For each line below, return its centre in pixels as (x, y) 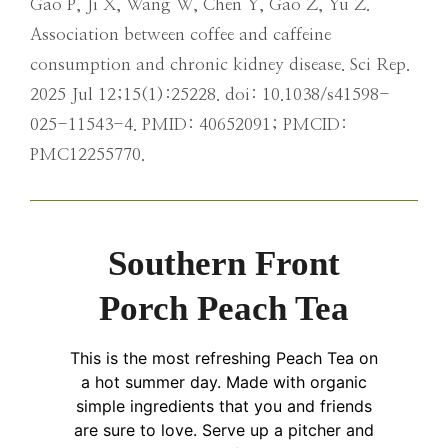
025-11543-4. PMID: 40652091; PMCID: (188, 124)
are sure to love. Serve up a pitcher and (224, 429)
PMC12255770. (87, 154)
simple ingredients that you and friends (224, 405)
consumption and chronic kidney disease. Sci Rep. (220, 64)
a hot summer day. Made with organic (224, 381)
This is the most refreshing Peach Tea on (224, 357)
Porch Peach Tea (224, 308)
